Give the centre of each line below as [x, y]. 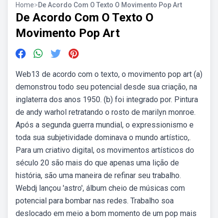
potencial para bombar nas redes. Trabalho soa [95, 201]
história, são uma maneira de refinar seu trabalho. [98, 175]
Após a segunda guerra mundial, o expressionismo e [105, 125]
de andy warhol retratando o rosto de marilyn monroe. [106, 112]
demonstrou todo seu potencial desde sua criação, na [106, 87]
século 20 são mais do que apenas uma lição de [97, 163]
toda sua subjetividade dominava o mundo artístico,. [103, 137]
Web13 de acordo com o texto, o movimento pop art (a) [109, 74]
